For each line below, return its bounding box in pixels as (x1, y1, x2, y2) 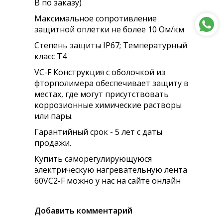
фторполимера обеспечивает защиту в (34, 78, 189, 89)
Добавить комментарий (34, 205, 132, 217)
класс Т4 (34, 51, 67, 62)
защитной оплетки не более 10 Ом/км (34, 24, 184, 35)
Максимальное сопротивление (34, 13, 157, 24)
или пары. (34, 111, 73, 122)
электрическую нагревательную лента (34, 164, 187, 176)
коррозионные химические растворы (34, 100, 182, 111)
